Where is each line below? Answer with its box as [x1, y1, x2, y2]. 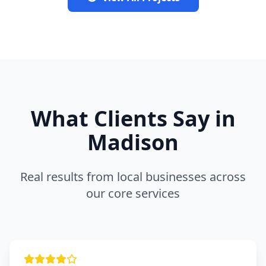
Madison [87, 128, 179, 157]
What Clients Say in [30, 104, 236, 134]
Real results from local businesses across [20, 169, 246, 185]
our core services [86, 185, 180, 202]
